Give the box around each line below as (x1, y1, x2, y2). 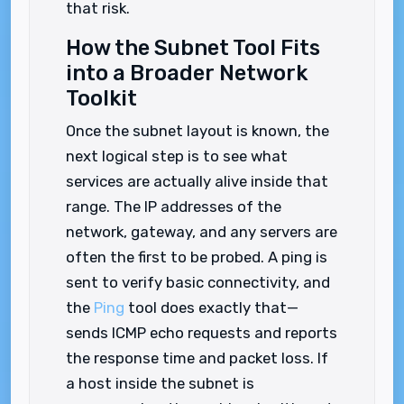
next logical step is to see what (66, 147, 288, 165)
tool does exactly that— (124, 298, 298, 317)
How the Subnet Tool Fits (66, 35, 320, 60)
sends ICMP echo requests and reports (66, 324, 337, 342)
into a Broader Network (66, 60, 308, 86)
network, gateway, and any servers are (66, 223, 337, 241)
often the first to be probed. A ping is (66, 248, 327, 266)
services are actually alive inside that (66, 172, 328, 190)
